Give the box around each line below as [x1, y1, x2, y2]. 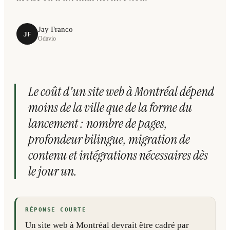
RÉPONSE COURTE [25, 206, 87, 213]
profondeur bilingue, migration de [28, 131, 190, 148]
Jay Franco [38, 25, 73, 33]
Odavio [38, 35, 56, 42]
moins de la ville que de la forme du [28, 99, 192, 116]
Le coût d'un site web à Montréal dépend [28, 83, 214, 100]
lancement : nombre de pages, [28, 115, 167, 132]
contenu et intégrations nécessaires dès [28, 147, 208, 164]
